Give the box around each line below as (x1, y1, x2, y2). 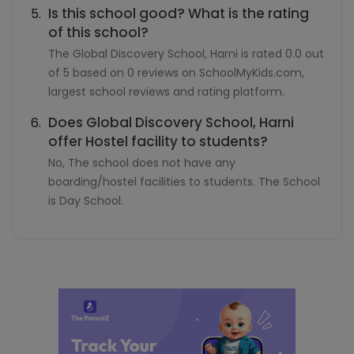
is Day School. (48, 193, 123, 209)
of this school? (48, 23, 149, 42)
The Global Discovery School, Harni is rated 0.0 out (48, 46, 324, 62)
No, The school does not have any (48, 155, 235, 171)
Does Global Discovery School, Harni (48, 113, 294, 132)
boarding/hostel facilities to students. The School (48, 174, 320, 190)
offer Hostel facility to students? (48, 132, 268, 151)
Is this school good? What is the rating (48, 4, 309, 23)
